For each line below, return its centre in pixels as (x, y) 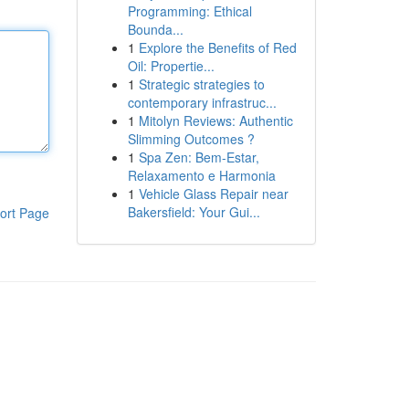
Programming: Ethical (189, 11)
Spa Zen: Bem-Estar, (199, 157)
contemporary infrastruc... (202, 102)
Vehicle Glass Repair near (213, 194)
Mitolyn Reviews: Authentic (215, 121)
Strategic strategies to (201, 84)
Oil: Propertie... (171, 66)
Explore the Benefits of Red (217, 47)
